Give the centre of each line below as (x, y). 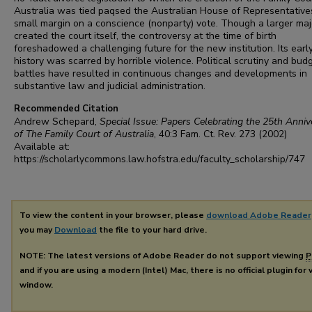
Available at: (42, 147)
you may (37, 230)
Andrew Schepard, (57, 122)
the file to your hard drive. (152, 230)
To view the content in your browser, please (113, 215)
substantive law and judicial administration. (110, 86)
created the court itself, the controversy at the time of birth (145, 36)
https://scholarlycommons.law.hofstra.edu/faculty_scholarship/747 (159, 159)
